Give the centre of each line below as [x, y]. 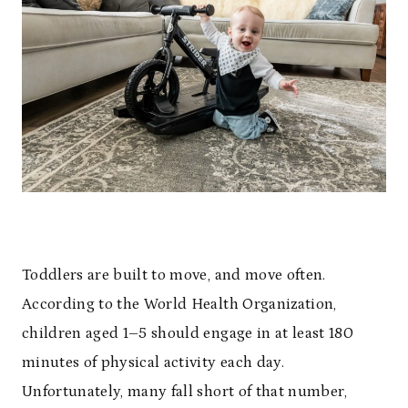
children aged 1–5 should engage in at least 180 [188, 334]
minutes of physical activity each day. [153, 363]
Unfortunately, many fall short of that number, [185, 392]
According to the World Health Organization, [179, 305]
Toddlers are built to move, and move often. [174, 275]
